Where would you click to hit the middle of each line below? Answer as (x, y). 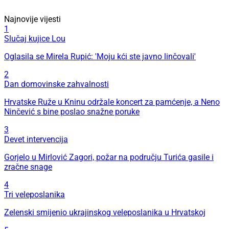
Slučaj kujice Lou (35, 39)
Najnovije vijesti (32, 19)
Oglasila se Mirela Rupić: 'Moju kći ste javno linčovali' (100, 57)
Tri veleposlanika (35, 195)
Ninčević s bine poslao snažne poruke (72, 112)
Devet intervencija (36, 140)
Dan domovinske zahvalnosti (56, 84)
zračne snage (28, 167)
